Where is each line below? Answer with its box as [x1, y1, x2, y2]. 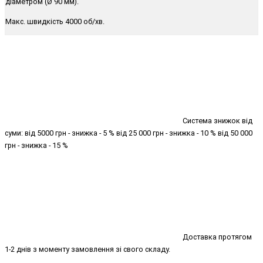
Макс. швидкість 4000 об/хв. [5, 16, 104, 26]
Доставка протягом [181, 232, 252, 242]
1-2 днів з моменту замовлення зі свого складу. [5, 245, 170, 254]
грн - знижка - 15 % [5, 141, 68, 150]
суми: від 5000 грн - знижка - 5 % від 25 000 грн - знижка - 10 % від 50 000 [5, 129, 252, 138]
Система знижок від [181, 116, 252, 126]
